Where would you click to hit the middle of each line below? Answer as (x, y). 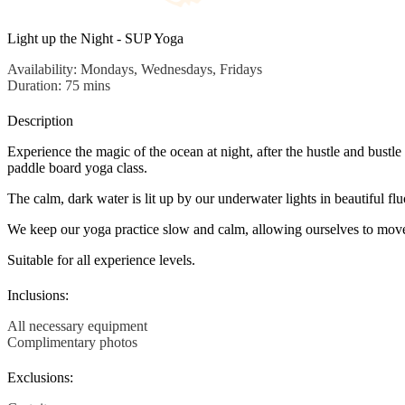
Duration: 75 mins (59, 85)
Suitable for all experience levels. (101, 259)
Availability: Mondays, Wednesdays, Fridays (135, 69)
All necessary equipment (77, 326)
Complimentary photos (72, 343)
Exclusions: (40, 378)
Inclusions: (38, 296)
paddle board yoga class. (77, 167)
